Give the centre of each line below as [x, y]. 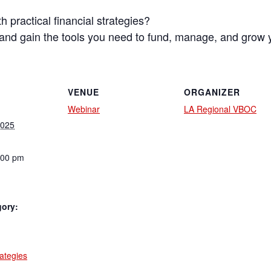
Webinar [84, 109]
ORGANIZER [212, 92]
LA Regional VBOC [220, 109]
